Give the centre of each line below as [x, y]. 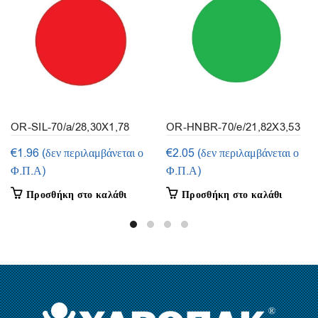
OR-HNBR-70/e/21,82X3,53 [233, 127]
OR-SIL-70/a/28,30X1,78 [70, 127]
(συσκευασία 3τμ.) [208, 146]
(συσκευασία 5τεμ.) [55, 146]
